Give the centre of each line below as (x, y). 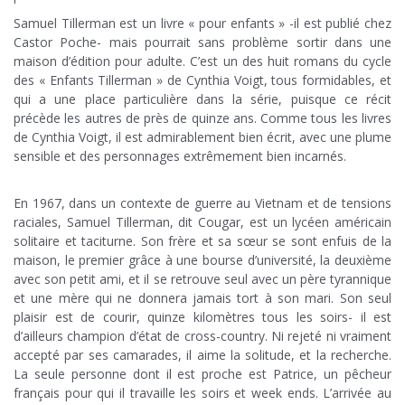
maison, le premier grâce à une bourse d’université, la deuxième (202, 260)
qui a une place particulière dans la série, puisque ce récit (202, 99)
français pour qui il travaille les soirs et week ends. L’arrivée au (202, 393)
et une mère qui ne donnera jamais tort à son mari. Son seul (202, 298)
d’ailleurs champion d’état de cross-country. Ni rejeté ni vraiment (202, 336)
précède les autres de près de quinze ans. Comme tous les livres (202, 118)
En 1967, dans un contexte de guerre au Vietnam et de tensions (202, 203)
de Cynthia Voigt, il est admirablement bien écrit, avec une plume (202, 137)
